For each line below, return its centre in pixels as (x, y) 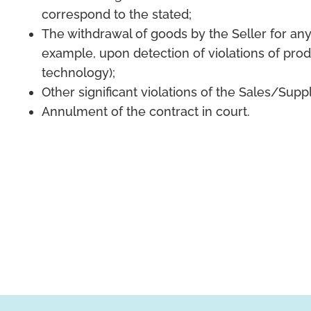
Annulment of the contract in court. (146, 111)
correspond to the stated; (117, 14)
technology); (78, 73)
